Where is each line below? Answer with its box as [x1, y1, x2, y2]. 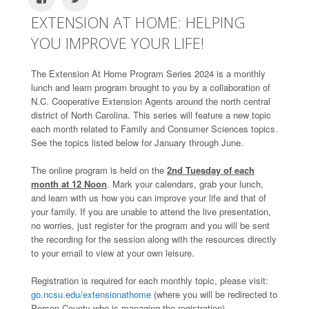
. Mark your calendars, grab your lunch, [107, 177, 263, 190]
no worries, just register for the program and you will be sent [31, 218, 270, 232]
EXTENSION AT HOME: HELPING [31, 11, 246, 32]
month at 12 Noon [31, 177, 107, 190]
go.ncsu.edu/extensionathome [31, 287, 151, 301]
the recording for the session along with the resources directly [31, 232, 277, 246]
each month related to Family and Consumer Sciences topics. [31, 121, 278, 135]
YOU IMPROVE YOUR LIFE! [31, 32, 204, 53]
